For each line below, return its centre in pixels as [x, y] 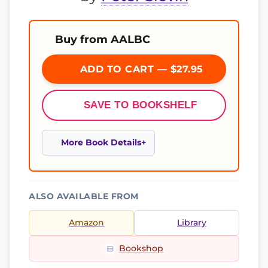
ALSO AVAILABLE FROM [84, 196]
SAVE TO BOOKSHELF [140, 105]
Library [192, 223]
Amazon [86, 223]
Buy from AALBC [103, 39]
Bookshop [141, 248]
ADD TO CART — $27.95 [140, 69]
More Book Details [101, 142]
